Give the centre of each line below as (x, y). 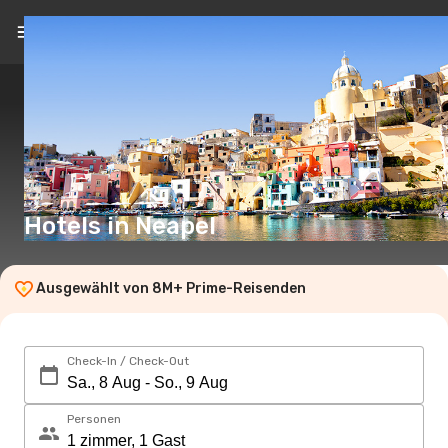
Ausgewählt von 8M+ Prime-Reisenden (171, 288)
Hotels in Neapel (120, 226)
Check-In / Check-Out (128, 361)
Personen (94, 419)
